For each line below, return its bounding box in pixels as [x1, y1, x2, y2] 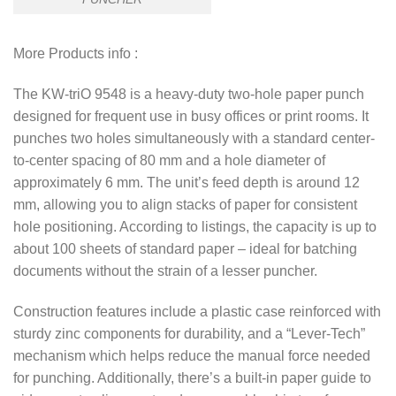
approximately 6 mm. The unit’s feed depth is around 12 [13, 175, 360, 191]
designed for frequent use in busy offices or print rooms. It [13, 109, 369, 125]
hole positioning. [13, 219, 119, 235]
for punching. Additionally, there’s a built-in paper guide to [13, 369, 371, 385]
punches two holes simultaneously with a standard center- [13, 131, 375, 147]
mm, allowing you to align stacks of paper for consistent [13, 197, 357, 213]
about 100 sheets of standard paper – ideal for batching [13, 241, 357, 257]
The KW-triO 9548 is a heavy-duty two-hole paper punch [13, 87, 364, 103]
